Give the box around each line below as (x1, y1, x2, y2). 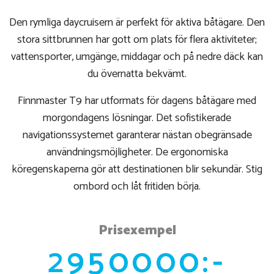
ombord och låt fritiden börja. (73, 177, 201, 196)
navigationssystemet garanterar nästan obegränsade (22, 126, 252, 145)
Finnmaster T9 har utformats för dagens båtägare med (18, 92, 256, 111)
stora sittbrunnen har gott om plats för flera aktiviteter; (17, 31, 257, 50)
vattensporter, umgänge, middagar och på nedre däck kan (11, 48, 263, 67)
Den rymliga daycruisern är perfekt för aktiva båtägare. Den (9, 13, 265, 32)
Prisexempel (98, 220, 176, 242)
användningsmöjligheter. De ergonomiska (46, 143, 228, 162)
